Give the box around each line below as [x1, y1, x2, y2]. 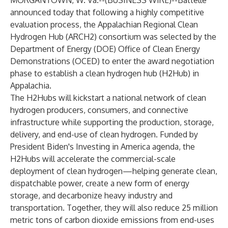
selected [160, 32, 191, 42]
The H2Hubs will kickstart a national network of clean [10, 93, 206, 103]
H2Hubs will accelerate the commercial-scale [10, 154, 176, 164]
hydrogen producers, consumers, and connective [10, 105, 188, 115]
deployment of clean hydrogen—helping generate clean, [10, 166, 217, 176]
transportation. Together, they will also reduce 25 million [10, 203, 218, 213]
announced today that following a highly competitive [10, 7, 204, 17]
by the [191, 32, 216, 42]
